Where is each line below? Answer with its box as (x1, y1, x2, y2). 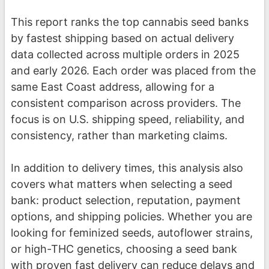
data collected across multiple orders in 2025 (11, 48, 240, 61)
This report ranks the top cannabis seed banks (11, 16, 249, 29)
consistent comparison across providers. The (11, 97, 241, 110)
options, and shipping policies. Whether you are (11, 210, 252, 223)
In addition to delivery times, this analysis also (11, 162, 243, 175)
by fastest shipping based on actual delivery (11, 32, 234, 45)
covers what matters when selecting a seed (11, 178, 232, 191)
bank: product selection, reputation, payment (11, 194, 241, 207)
